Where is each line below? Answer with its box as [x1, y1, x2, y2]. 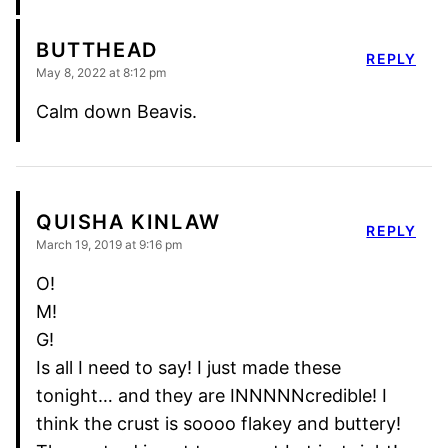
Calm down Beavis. [36, 100, 197, 122]
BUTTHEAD [36, 37, 158, 62]
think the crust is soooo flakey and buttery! [36, 412, 401, 434]
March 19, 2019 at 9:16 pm [36, 236, 182, 252]
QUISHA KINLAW [36, 209, 221, 234]
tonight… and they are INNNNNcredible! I [36, 384, 387, 406]
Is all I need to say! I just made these [36, 356, 341, 378]
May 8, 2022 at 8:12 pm [36, 64, 166, 80]
